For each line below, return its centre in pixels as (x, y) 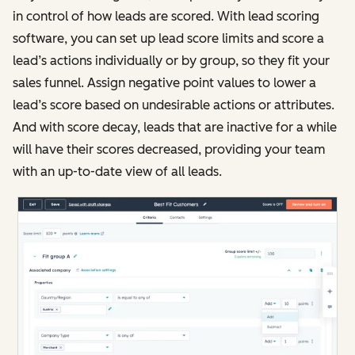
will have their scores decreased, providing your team (169, 150)
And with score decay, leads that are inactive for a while (175, 128)
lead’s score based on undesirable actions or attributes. (174, 105)
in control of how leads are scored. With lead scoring (166, 17)
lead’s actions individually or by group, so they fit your (171, 61)
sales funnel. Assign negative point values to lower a (164, 83)
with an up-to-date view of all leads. (117, 172)
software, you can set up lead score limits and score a (168, 39)
